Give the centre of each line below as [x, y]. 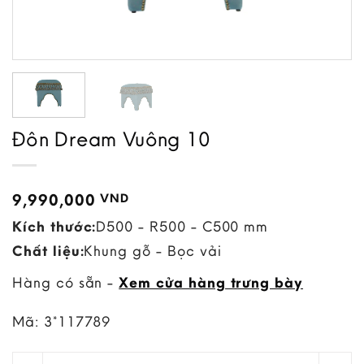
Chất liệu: [48, 251]
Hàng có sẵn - [66, 283]
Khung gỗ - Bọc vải [153, 251]
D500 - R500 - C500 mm [182, 227]
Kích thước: [54, 227]
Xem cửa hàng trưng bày [211, 283]
